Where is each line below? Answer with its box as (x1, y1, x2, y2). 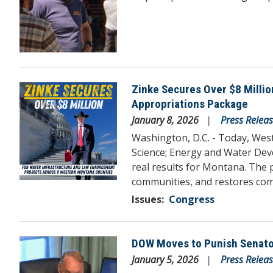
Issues (132, 192, 161, 206)
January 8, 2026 (132, 113, 201, 127)
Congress (169, 192, 214, 206)
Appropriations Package (132, 96, 248, 111)
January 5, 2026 (132, 252, 201, 266)
